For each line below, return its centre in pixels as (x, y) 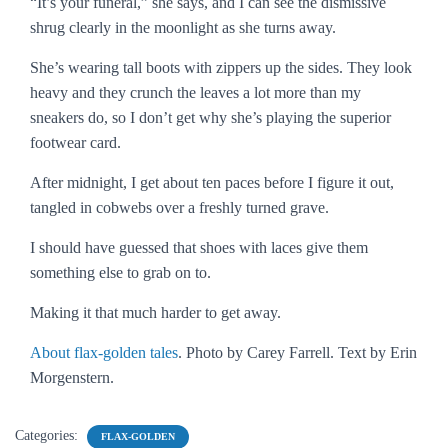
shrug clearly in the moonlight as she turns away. (183, 27)
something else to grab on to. (120, 272)
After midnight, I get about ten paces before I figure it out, (212, 182)
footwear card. (75, 142)
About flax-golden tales (104, 352)
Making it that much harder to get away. (155, 312)
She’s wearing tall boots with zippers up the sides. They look (221, 67)
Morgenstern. (72, 377)
